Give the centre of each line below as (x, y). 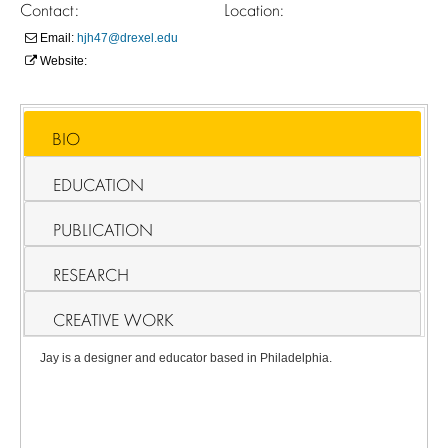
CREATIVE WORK (114, 319)
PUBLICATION (103, 229)
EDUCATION (99, 184)
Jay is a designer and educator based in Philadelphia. (186, 357)
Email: (57, 38)
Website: (62, 61)
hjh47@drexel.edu (127, 38)
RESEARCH (91, 274)
